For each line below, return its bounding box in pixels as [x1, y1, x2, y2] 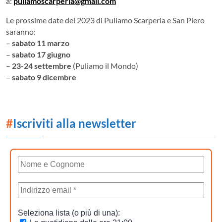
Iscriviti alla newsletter [13, 115, 136, 130]
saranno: [6, 26, 36, 36]
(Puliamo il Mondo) [71, 60, 138, 70]
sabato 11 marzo [12, 38, 69, 48]
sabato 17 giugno [12, 49, 70, 59]
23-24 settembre [12, 60, 71, 70]
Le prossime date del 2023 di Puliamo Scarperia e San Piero [6, 15, 205, 25]
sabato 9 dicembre [12, 72, 76, 82]
